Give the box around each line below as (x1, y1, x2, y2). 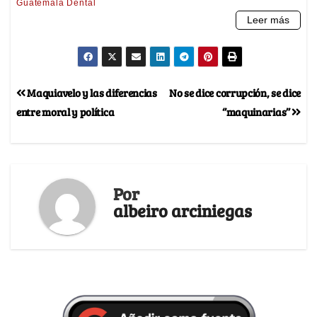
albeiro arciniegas (113, 198, 252, 222)
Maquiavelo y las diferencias (25, 85, 157, 100)
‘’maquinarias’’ (222, 104, 292, 120)
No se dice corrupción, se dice (169, 85, 301, 100)
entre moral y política (16, 104, 115, 120)
